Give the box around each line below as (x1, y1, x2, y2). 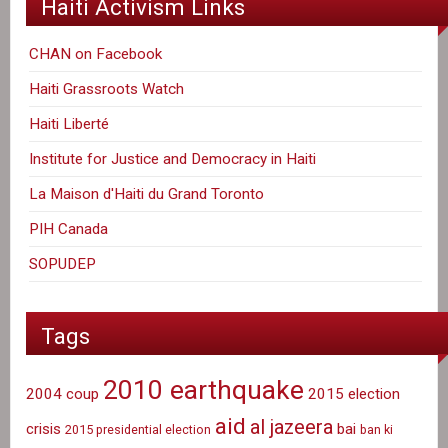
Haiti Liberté (29, 115, 110, 134)
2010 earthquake (103, 374, 304, 405)
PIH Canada (29, 220, 109, 239)
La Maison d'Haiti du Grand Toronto (29, 185, 265, 204)
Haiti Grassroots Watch (29, 80, 185, 99)
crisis (26, 419, 61, 438)
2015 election (308, 384, 400, 403)
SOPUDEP (29, 255, 97, 274)
